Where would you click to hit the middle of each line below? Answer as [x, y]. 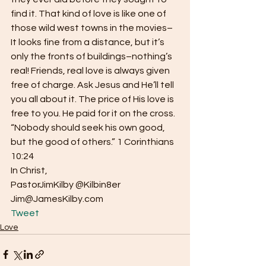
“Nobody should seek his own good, [89, 128]
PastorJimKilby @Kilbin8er [66, 185]
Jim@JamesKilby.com [58, 199]
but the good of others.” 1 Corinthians [93, 142]
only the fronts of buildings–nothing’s [92, 56]
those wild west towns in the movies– [92, 28]
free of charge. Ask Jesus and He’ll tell [93, 85]
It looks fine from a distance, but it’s [88, 42]
